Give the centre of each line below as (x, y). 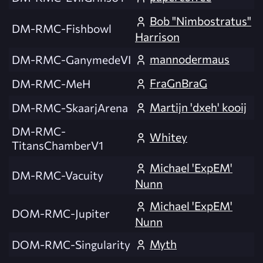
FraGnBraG (178, 83)
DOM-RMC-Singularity (71, 245)
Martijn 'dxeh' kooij (198, 107)
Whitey (168, 137)
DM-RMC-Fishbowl (62, 28)
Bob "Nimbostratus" (200, 21)
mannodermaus (190, 59)
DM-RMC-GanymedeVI (71, 60)
